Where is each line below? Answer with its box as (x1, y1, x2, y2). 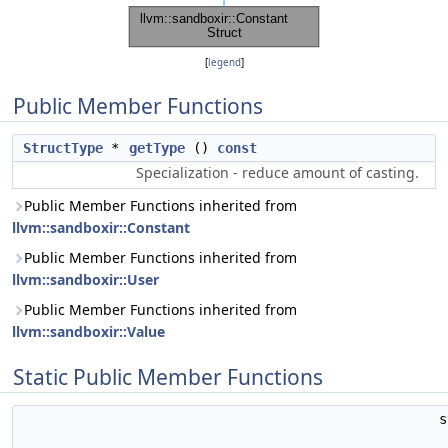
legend (207, 56, 241, 69)
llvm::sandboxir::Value (12, 322, 165, 341)
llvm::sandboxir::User (12, 270, 159, 289)
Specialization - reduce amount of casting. (136, 163, 419, 182)
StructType (23, 140, 103, 156)
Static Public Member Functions (13, 363, 323, 391)
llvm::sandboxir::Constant (12, 218, 190, 237)
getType (129, 140, 185, 156)
